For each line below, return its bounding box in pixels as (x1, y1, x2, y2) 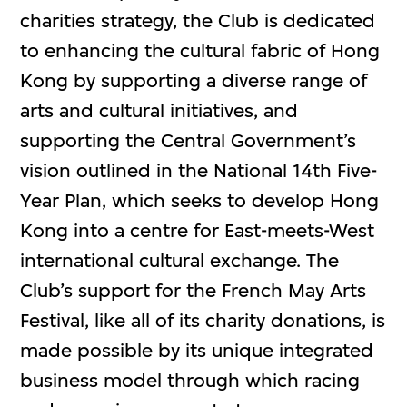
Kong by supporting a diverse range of (20, 68, 368, 92)
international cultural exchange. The (20, 248, 340, 272)
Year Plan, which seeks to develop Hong (20, 188, 380, 212)
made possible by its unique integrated (20, 338, 374, 362)
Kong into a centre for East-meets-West (20, 218, 375, 242)
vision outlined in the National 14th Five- (20, 158, 378, 182)
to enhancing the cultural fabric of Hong (20, 38, 381, 62)
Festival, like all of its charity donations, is (20, 308, 386, 332)
